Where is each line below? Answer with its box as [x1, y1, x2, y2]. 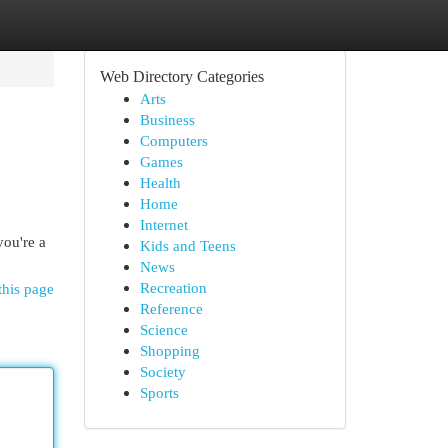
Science [139, 321, 188, 338]
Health [139, 174, 181, 191]
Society [139, 363, 186, 380]
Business [139, 111, 195, 128]
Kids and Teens [139, 237, 236, 254]
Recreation [139, 279, 207, 296]
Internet [139, 216, 188, 233]
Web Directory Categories [99, 68, 264, 85]
